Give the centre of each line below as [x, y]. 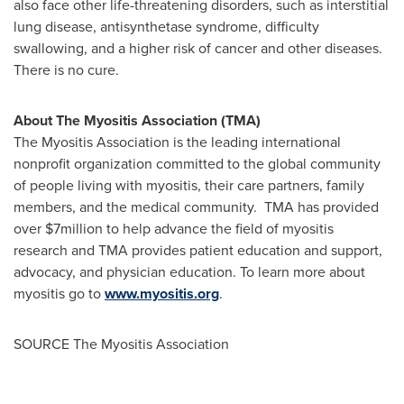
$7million [74, 229]
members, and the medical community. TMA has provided [196, 207]
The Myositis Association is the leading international [177, 142]
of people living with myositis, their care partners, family [189, 185]
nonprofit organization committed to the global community [197, 164]
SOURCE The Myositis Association [121, 344]
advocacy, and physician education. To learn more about [189, 272]
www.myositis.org [162, 294]
